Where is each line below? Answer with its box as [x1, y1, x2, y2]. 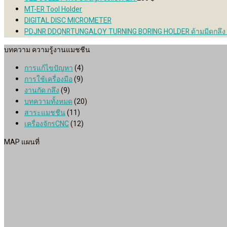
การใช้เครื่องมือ [24, 73, 72, 85]
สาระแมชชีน [24, 107, 65, 118]
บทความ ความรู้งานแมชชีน [4, 44, 90, 55]
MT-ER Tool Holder [24, 4, 82, 15]
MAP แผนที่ [4, 136, 40, 147]
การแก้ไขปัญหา [24, 62, 73, 73]
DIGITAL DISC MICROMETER [24, 15, 111, 26]
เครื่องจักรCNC [24, 118, 69, 129]
